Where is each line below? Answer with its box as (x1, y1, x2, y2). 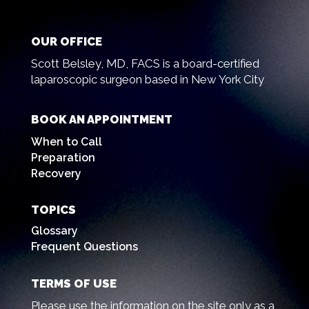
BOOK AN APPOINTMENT (30, 112, 172, 127)
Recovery (30, 167, 81, 181)
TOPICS (30, 203, 76, 217)
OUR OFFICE (30, 34, 102, 48)
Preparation (30, 151, 95, 165)
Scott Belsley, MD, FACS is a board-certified (30, 56, 259, 70)
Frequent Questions (30, 239, 138, 253)
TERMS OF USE (30, 276, 117, 290)
